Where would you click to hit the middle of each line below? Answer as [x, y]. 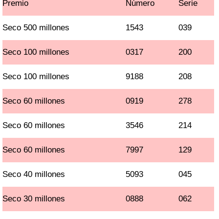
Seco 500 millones [36, 28]
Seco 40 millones [34, 174]
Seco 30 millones [34, 199]
